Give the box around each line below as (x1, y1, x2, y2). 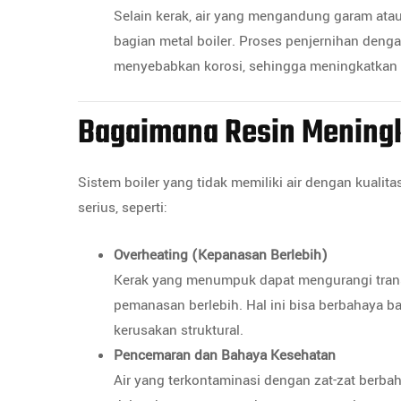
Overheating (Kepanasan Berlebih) (114, 245, 328, 265)
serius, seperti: (78, 198, 167, 218)
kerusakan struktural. (114, 320, 243, 340)
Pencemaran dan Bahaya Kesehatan (114, 346, 336, 365)
